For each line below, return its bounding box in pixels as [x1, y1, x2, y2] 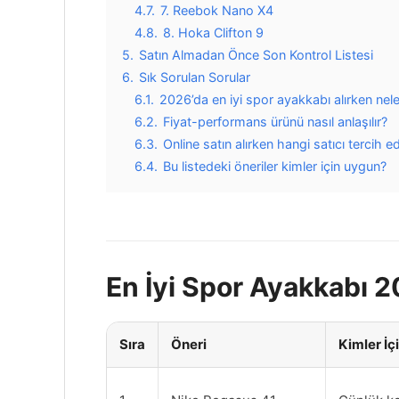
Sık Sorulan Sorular [139, 69, 250, 85]
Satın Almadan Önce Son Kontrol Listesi [139, 46, 373, 62]
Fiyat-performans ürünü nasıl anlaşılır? [163, 113, 387, 129]
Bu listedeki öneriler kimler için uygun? [163, 158, 387, 174]
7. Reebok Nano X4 [160, 2, 273, 18]
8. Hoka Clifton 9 [163, 24, 264, 40]
